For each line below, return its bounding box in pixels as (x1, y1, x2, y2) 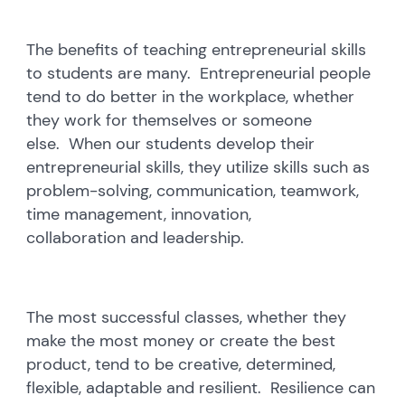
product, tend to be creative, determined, (26, 353, 336, 375)
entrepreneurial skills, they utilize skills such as (26, 155, 371, 178)
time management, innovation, (26, 202, 252, 225)
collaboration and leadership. (26, 226, 254, 249)
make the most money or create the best (26, 329, 336, 352)
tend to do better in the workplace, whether (26, 85, 355, 108)
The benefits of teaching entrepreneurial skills (26, 38, 367, 61)
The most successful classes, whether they (26, 306, 347, 328)
